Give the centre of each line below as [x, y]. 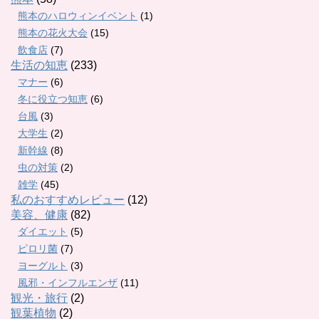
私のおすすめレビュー [68, 200]
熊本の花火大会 [53, 33]
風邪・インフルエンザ [68, 283]
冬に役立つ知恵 [53, 99]
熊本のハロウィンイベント [78, 16]
